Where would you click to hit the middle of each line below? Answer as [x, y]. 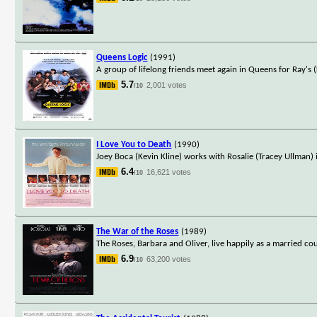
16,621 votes [169, 172]
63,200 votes [169, 259]
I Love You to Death [134, 144]
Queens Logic [122, 57]
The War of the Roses [138, 231]
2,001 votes [167, 85]
